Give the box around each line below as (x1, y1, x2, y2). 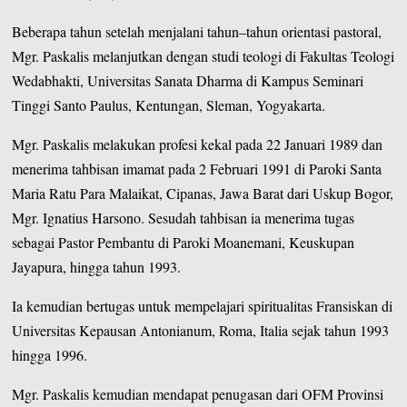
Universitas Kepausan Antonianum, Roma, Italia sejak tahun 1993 (12, 320, 390, 340)
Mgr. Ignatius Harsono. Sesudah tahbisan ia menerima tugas (12, 207, 355, 227)
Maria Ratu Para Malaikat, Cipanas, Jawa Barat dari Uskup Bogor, (12, 183, 394, 203)
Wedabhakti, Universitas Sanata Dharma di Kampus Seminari (12, 70, 364, 90)
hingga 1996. (12, 344, 88, 364)
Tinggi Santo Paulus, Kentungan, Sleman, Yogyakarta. (12, 94, 326, 114)
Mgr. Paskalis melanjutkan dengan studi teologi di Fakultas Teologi (12, 45, 395, 65)
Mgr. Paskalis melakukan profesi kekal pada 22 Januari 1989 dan (12, 134, 383, 154)
